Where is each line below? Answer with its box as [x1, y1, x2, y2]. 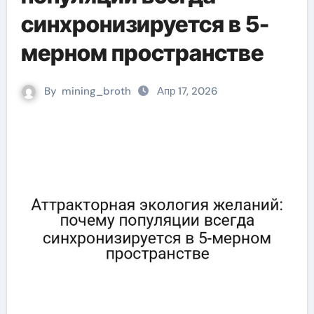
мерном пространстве [20, 39, 264, 67]
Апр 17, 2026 [157, 84, 217, 98]
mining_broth [62, 84, 131, 98]
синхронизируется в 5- [20, 11, 269, 38]
